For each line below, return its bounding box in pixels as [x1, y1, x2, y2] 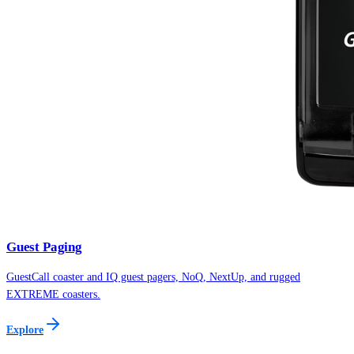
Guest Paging [6, 239, 82, 254]
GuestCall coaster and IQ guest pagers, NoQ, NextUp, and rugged [6, 270, 300, 283]
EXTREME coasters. [6, 288, 100, 300]
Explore [6, 323, 43, 336]
